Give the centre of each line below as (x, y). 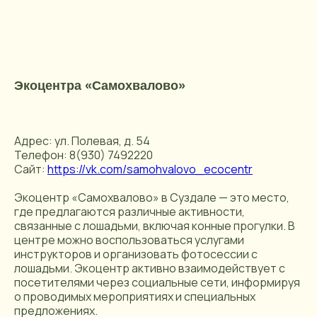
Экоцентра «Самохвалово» (100, 86)
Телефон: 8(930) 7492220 (83, 155)
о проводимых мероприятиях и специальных (135, 296)
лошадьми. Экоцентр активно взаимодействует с (150, 268)
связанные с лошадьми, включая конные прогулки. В (155, 226)
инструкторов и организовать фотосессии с (136, 254)
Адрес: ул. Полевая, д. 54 (82, 141)
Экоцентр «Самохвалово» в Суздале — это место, (152, 197)
